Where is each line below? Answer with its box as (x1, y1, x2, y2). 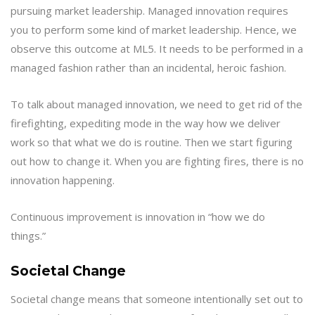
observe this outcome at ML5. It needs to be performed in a (11, 41, 303, 56)
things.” (11, 229, 49, 243)
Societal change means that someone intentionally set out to (11, 291, 303, 306)
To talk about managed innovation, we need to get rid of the (11, 97, 302, 112)
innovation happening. (11, 173, 117, 188)
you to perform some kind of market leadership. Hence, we (11, 22, 297, 37)
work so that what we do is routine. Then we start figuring (11, 135, 292, 150)
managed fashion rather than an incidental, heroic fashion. (11, 60, 289, 75)
